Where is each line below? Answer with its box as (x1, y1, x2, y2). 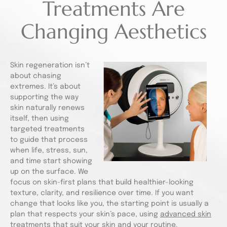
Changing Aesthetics (20, 19, 207, 44)
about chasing (10, 72, 61, 80)
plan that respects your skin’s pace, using (10, 211, 160, 218)
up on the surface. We (10, 168, 88, 175)
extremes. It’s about (10, 83, 81, 90)
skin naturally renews (10, 104, 85, 111)
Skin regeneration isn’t (10, 62, 90, 69)
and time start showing (10, 158, 92, 165)
